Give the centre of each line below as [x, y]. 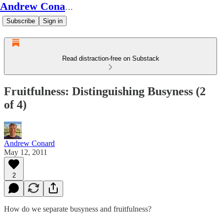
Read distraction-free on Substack [110, 58]
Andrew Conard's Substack [69, 7]
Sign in [53, 21]
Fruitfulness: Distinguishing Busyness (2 [105, 91]
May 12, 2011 [26, 152]
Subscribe [21, 21]
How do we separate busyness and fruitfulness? [78, 209]
